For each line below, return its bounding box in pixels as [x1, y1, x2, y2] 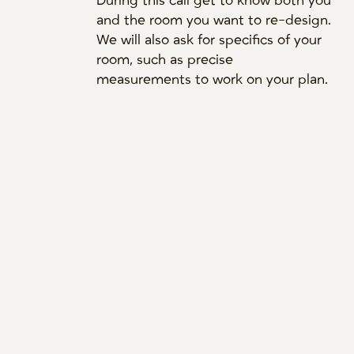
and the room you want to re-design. [96, 12, 332, 28]
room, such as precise [96, 51, 234, 68]
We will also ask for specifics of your [96, 32, 322, 48]
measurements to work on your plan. [96, 71, 329, 88]
